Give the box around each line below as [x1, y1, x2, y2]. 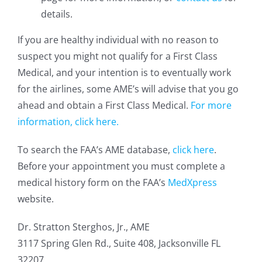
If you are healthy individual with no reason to [18, 33, 219, 46]
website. [18, 192, 54, 205]
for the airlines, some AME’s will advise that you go [18, 82, 239, 95]
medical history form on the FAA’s [18, 176, 168, 189]
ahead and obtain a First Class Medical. [18, 99, 191, 112]
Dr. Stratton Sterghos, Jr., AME [18, 220, 150, 233]
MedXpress [168, 176, 217, 189]
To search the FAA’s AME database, [18, 143, 173, 156]
